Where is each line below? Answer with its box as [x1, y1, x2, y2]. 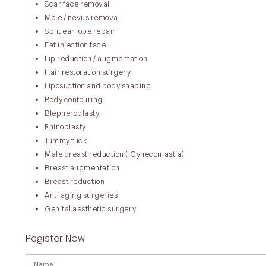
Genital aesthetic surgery [45, 204, 137, 213]
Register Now [26, 234, 85, 244]
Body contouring [45, 94, 103, 104]
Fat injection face [45, 40, 106, 49]
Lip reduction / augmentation [45, 53, 147, 63]
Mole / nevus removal [45, 12, 120, 22]
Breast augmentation [45, 163, 120, 172]
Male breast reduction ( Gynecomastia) [45, 149, 185, 159]
